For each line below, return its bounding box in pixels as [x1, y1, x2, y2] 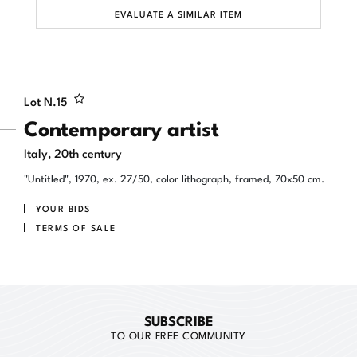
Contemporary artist [24, 111, 219, 143]
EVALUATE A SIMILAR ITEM [115, 6, 242, 20]
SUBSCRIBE [143, 309, 214, 330]
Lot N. [24, 91, 57, 109]
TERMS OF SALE [36, 221, 116, 234]
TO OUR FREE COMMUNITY [111, 327, 246, 342]
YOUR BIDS [36, 202, 91, 215]
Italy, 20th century [24, 143, 122, 161]
